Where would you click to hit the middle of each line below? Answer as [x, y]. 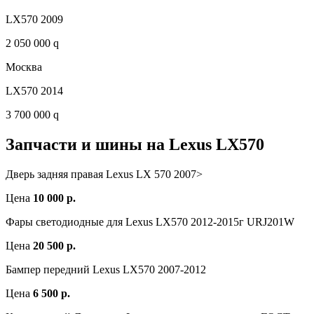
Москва [24, 67]
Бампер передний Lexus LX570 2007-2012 [106, 270]
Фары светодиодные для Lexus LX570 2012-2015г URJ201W [150, 222]
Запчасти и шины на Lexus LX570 [135, 145]
